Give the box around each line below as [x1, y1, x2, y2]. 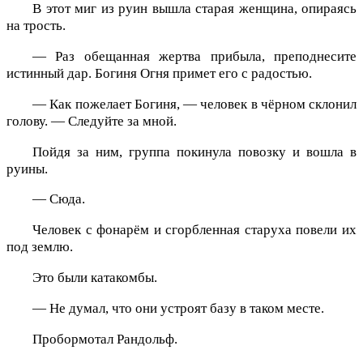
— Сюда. [32, 191, 85, 207]
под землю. [6, 239, 73, 255]
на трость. [6, 18, 66, 34]
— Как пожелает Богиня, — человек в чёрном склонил [32, 96, 357, 112]
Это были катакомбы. [32, 270, 157, 286]
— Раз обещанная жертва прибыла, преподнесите [32, 49, 357, 65]
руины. [6, 160, 48, 177]
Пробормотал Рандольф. [32, 331, 177, 347]
